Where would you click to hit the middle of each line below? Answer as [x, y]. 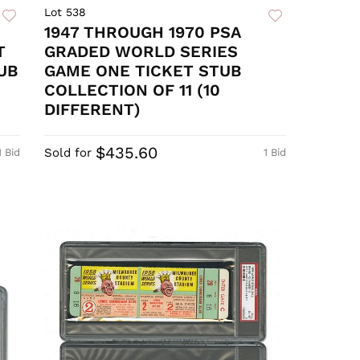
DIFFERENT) [93, 110]
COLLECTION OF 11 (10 [133, 90]
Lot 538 [65, 12]
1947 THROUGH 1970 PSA [143, 33]
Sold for [68, 153]
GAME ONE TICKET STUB [143, 71]
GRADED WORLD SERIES [141, 52]
